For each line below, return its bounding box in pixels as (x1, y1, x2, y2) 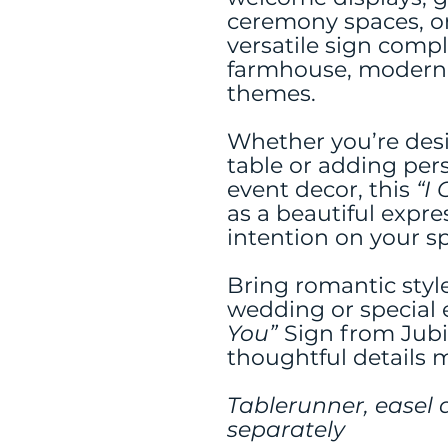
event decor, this (227, 176, 416, 203)
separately (227, 416, 345, 443)
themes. (227, 80, 316, 107)
